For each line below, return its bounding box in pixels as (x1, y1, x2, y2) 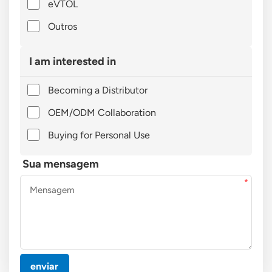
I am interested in (29, 54, 116, 68)
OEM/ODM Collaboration (47, 106, 156, 118)
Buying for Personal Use (47, 129, 150, 141)
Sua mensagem (22, 157, 99, 171)
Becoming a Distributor (47, 84, 148, 96)
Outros (47, 20, 77, 32)
